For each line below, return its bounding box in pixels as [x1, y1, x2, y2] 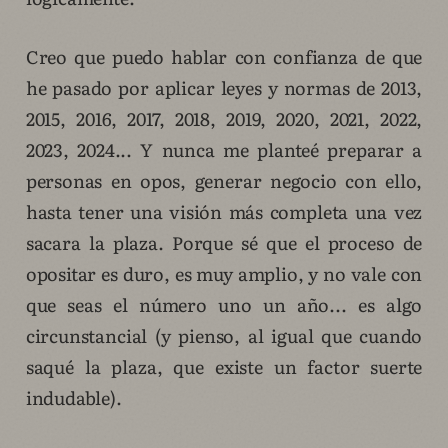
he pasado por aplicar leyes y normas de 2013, [25, 74, 423, 102]
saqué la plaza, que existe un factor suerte [25, 353, 423, 381]
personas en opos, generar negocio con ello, [25, 167, 423, 195]
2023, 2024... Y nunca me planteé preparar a [25, 136, 423, 164]
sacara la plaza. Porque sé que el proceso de [25, 229, 423, 257]
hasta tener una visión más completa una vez [25, 198, 423, 226]
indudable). [25, 384, 122, 412]
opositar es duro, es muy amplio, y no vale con [25, 260, 423, 288]
